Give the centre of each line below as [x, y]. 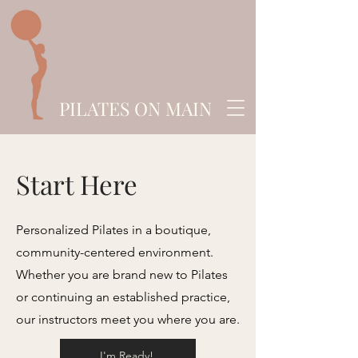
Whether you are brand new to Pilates [122, 274]
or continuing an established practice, [123, 297]
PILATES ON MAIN [135, 108]
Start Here [77, 184]
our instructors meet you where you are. [128, 319]
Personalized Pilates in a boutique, [113, 230]
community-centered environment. [115, 252]
